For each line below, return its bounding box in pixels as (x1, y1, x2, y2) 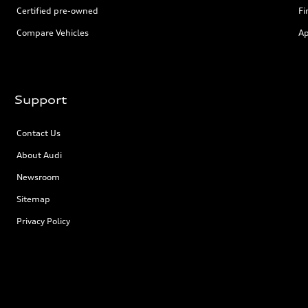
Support (14, 93, 68, 107)
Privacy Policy (16, 216, 71, 226)
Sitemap (16, 194, 51, 204)
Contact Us (16, 128, 61, 138)
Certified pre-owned (16, 5, 99, 16)
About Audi (16, 150, 63, 160)
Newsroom (16, 172, 60, 182)
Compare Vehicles (16, 27, 89, 38)
